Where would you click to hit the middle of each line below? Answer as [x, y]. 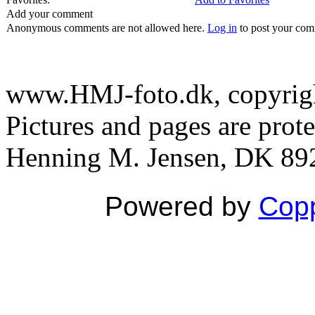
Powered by [181, 206]
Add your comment [50, 14]
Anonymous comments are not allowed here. [107, 28]
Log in [222, 28]
